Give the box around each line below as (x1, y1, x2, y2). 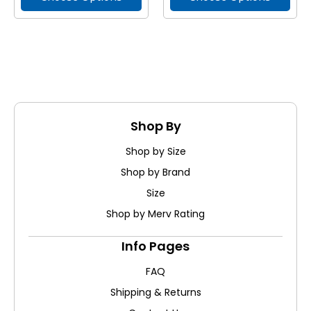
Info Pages (121, 237, 190, 255)
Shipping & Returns (110, 285, 201, 299)
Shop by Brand (121, 165, 190, 179)
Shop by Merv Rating (106, 207, 205, 221)
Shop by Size (125, 144, 186, 158)
